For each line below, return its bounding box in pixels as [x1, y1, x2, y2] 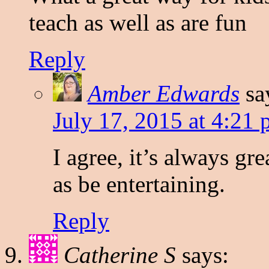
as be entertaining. [53, 171, 225, 198]
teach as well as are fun [29, 10, 247, 36]
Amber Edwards [88, 80, 240, 107]
